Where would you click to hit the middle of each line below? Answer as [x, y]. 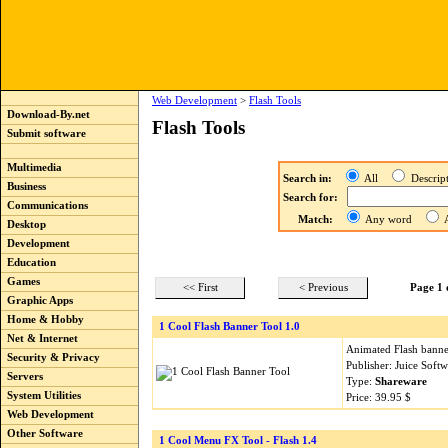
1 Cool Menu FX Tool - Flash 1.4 [238, 440]
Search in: [307, 178]
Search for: [310, 197]
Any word [391, 219]
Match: [315, 219]
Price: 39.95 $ [378, 397]
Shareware [401, 381]
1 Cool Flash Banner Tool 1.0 [229, 326]
